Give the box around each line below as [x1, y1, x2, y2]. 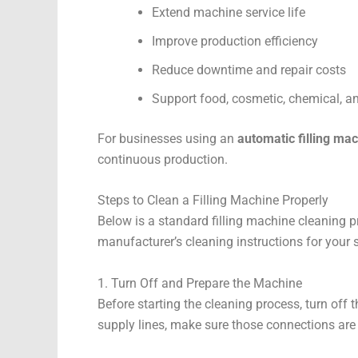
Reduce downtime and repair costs [152, 62, 346, 78]
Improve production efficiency [152, 33, 318, 49]
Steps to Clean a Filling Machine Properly [97, 193, 328, 209]
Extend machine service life [152, 4, 305, 20]
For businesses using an [97, 130, 237, 146]
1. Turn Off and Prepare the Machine [97, 275, 302, 291]
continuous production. [97, 151, 228, 167]
